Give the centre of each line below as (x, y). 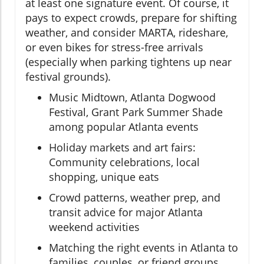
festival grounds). (68, 77)
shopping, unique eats (104, 177)
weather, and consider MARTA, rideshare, (127, 33)
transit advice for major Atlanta (126, 212)
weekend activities (94, 227)
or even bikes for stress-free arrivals (114, 47)
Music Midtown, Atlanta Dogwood (132, 98)
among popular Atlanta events (124, 127)
